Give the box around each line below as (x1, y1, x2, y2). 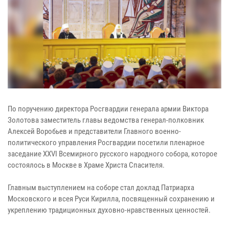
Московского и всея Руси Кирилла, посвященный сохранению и (8, 194, 215, 203)
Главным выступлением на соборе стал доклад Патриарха (8, 182, 194, 192)
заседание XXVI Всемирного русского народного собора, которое (8, 149, 217, 158)
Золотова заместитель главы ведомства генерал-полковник (8, 115, 204, 125)
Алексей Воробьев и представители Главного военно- (8, 126, 181, 136)
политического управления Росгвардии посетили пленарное (8, 138, 204, 147)
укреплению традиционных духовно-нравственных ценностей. (8, 205, 211, 215)
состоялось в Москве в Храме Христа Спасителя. (8, 160, 165, 170)
